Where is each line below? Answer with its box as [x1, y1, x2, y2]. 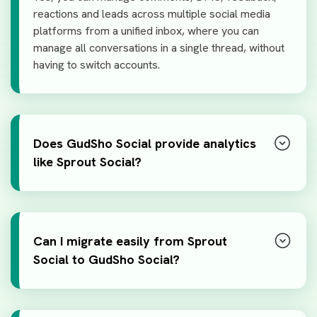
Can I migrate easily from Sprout [33, 233, 227, 250]
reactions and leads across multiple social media [33, 6, 270, 22]
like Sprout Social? [33, 154, 142, 171]
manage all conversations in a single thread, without [33, 40, 284, 56]
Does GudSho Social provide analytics [33, 135, 256, 152]
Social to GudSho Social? [33, 251, 180, 268]
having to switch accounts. [33, 57, 160, 73]
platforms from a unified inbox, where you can [33, 23, 259, 39]
